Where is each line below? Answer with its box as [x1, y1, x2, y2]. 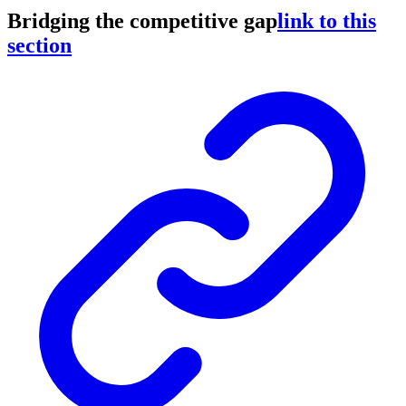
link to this [277, 9, 376, 34]
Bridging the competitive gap [7, 9, 277, 34]
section [7, 34, 72, 58]
